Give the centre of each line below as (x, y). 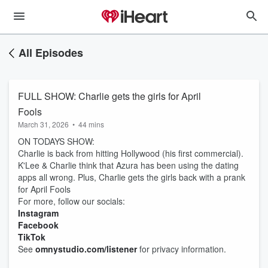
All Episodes (51, 53)
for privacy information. (182, 249)
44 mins (91, 124)
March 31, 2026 (43, 124)
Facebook (38, 225)
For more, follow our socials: (71, 201)
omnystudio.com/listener (86, 249)
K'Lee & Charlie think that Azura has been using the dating (128, 165)
